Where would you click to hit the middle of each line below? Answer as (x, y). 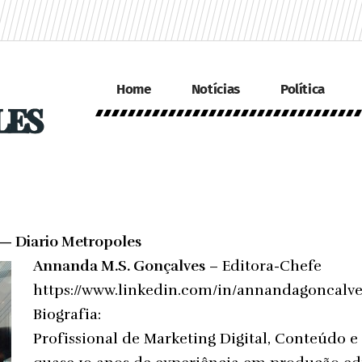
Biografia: (67, 314)
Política (303, 90)
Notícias (215, 90)
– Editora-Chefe (263, 265)
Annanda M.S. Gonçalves (119, 265)
